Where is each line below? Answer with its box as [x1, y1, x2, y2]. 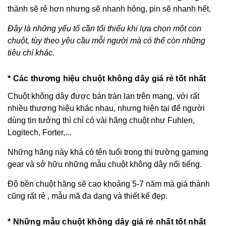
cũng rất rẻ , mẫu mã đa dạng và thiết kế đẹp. [8, 192, 167, 200]
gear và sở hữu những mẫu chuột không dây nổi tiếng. [8, 160, 202, 168]
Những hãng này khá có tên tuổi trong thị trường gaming [8, 148, 208, 156]
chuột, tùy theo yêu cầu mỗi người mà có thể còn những [8, 36, 205, 45]
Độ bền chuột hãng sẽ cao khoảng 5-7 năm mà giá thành [8, 180, 210, 188]
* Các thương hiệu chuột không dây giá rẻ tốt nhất [8, 74, 206, 83]
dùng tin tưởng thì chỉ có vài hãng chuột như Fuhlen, [8, 116, 195, 125]
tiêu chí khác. [8, 48, 54, 57]
